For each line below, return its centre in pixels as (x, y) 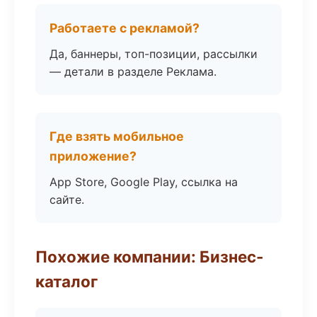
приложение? (93, 156)
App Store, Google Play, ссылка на (144, 182)
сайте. (67, 200)
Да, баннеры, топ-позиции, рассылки (154, 54)
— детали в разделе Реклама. (133, 71)
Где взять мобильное (117, 136)
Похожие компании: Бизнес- (150, 257)
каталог (67, 281)
